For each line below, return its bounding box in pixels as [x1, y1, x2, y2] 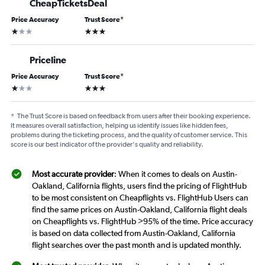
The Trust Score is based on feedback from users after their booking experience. [17, 112, 251, 121]
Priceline [30, 54, 66, 66]
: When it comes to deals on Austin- [114, 169, 237, 179]
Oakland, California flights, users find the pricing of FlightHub [32, 181, 247, 191]
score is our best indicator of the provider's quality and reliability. [11, 140, 203, 149]
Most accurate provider [32, 169, 114, 179]
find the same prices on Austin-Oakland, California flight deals [32, 205, 247, 215]
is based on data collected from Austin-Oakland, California [32, 228, 235, 238]
